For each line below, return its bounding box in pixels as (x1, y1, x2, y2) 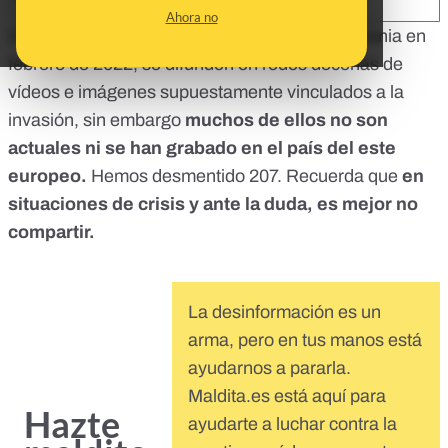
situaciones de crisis (8, 194, 189, 215)
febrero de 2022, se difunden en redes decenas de (8, 54, 403, 75)
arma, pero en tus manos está (188, 330, 422, 351)
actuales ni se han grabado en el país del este (8, 138, 396, 159)
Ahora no (165, 9, 218, 25)
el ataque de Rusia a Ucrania (175, 26, 402, 47)
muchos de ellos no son (185, 110, 388, 131)
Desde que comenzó (8, 26, 175, 47)
